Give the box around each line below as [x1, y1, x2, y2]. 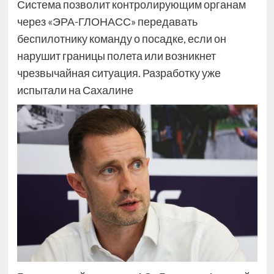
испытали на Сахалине [17, 83, 133, 97]
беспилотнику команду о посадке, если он [17, 32, 226, 45]
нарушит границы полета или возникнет [17, 49, 216, 62]
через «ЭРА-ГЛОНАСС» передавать [17, 15, 198, 28]
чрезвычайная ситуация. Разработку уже [17, 66, 221, 80]
